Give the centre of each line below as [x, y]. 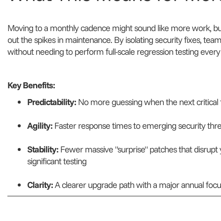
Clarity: [40, 185]
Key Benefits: [31, 85]
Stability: [42, 149]
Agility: [39, 126]
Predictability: [51, 102]
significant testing [56, 161]
